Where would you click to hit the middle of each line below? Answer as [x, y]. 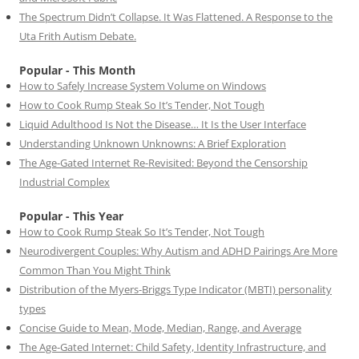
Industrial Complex [65, 182]
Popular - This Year [71, 216]
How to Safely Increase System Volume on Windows [143, 85]
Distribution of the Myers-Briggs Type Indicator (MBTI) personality [175, 289]
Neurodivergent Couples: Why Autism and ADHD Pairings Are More [178, 250]
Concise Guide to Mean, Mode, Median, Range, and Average [160, 327]
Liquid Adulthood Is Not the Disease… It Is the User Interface [163, 124]
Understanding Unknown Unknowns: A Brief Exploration [153, 143]
